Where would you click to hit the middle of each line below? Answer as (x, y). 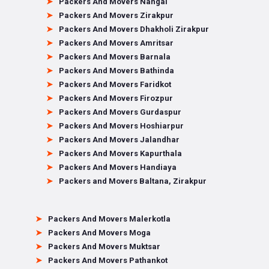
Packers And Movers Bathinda (116, 71)
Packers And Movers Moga (99, 233)
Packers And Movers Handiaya (117, 167)
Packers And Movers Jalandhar (119, 140)
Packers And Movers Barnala (114, 57)
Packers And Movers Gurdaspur (120, 112)
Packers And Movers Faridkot (115, 84)
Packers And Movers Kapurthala (120, 153)
